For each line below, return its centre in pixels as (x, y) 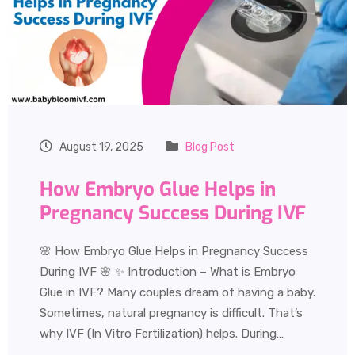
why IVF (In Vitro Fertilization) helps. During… (162, 334)
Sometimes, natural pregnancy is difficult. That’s (171, 313)
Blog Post (210, 147)
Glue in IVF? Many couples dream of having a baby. (177, 293)
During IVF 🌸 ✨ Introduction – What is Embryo (168, 272)
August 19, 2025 (100, 147)
